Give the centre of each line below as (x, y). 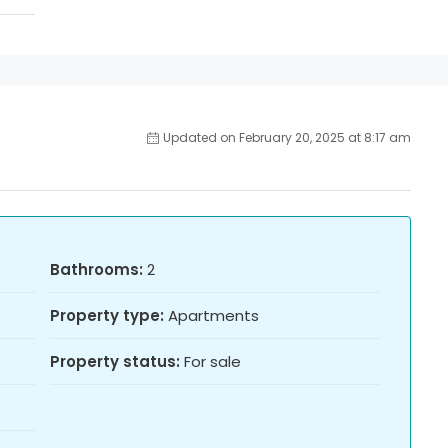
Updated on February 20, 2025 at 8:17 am (287, 138)
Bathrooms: (96, 270)
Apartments (213, 316)
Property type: (107, 316)
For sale (212, 362)
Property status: (115, 362)
